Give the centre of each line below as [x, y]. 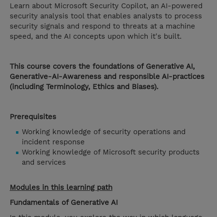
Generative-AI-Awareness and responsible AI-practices [107, 77]
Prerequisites [33, 117]
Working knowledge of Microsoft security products [111, 152]
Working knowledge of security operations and [104, 132]
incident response [53, 142]
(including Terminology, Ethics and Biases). [84, 87]
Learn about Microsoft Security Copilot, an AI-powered [106, 6]
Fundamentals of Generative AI [64, 203]
